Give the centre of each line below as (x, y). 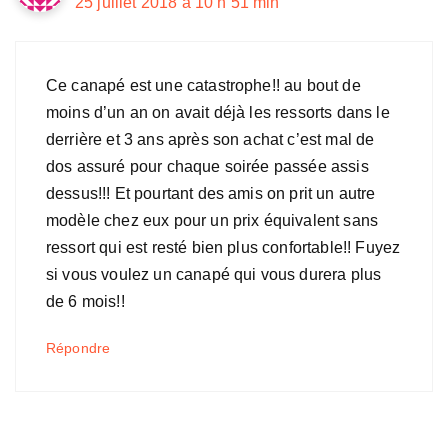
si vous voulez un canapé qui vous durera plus (214, 275)
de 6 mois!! (85, 302)
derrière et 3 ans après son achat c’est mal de (210, 140)
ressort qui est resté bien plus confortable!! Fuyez (223, 248)
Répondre (78, 349)
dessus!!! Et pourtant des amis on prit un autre (211, 194)
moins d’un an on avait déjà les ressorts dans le (218, 113)
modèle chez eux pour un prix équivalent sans (212, 221)
